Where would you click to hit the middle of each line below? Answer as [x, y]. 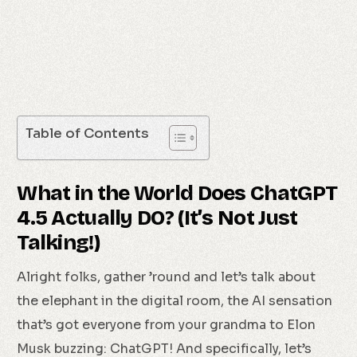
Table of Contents [88, 134]
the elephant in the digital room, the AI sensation [175, 301]
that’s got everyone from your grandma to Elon [167, 325]
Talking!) [59, 243]
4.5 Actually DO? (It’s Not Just [157, 218]
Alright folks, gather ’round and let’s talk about [167, 277]
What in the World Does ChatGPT [177, 193]
